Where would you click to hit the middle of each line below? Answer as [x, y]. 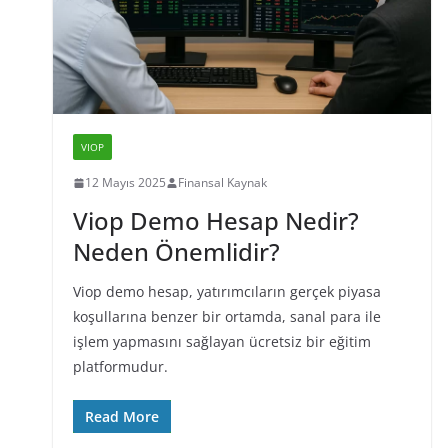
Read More [121, 417]
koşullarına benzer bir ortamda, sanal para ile [226, 317]
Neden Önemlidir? [176, 252]
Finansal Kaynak [222, 183]
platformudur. [120, 367]
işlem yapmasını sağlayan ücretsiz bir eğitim [221, 342]
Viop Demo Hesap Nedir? [215, 221]
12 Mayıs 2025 [125, 183]
